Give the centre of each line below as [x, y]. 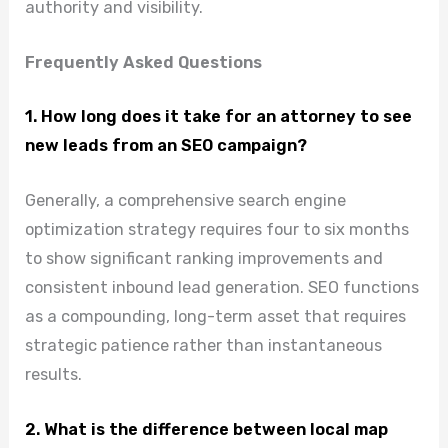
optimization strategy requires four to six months [217, 229]
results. [54, 374]
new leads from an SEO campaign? [166, 145]
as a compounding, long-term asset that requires [216, 316]
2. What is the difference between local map [207, 430]
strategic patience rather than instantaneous [204, 345]
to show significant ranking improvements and [204, 258]
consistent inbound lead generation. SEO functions [222, 287]
